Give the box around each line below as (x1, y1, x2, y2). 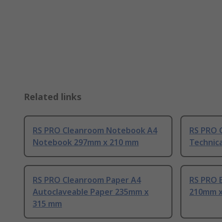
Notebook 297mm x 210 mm (33, 136, 139, 148)
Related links (24, 90, 82, 103)
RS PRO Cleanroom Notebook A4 (33, 124, 157, 136)
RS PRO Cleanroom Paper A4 (33, 174, 141, 185)
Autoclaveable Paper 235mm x (33, 186, 149, 197)
